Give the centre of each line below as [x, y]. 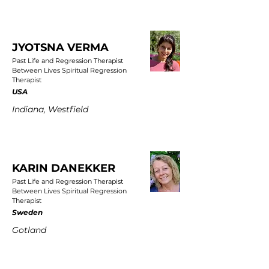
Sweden [27, 212]
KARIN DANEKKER [64, 168]
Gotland [29, 230]
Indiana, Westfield [50, 109]
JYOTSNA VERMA [60, 47]
